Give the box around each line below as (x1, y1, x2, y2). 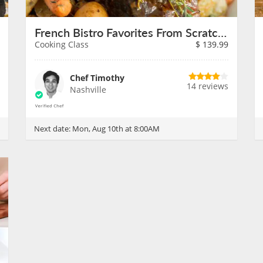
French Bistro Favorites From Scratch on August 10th (218, 24, 227, 41)
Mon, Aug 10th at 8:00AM (72, 123, 160, 134)
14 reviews (187, 80, 228, 92)
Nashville (70, 84, 106, 95)
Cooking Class (35, 39, 89, 50)
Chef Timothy (70, 72, 124, 83)
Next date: (34, 123, 72, 134)
